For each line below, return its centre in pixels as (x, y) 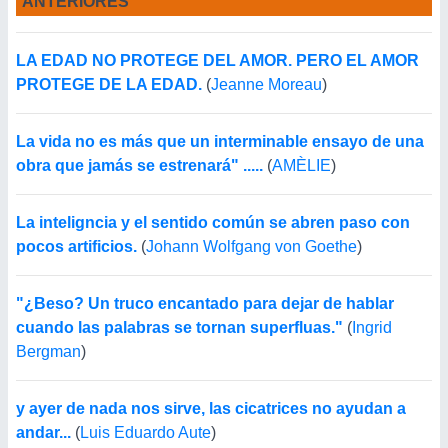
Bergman (48, 351)
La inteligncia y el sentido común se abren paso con (213, 222)
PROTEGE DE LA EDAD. (109, 84)
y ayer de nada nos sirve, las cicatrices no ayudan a (211, 408)
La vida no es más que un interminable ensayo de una (220, 141)
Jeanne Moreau (266, 84)
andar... (43, 432)
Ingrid (372, 327)
